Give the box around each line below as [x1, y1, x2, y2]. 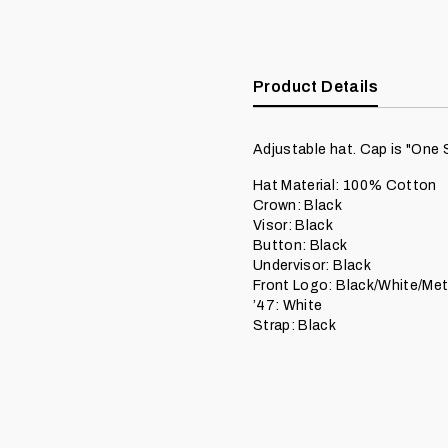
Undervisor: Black [253, 258, 371, 273]
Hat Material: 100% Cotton [253, 178, 437, 193]
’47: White [253, 298, 323, 313]
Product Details [253, 78, 378, 95]
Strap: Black [253, 318, 337, 333]
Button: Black [253, 238, 348, 253]
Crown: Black [253, 198, 343, 213]
